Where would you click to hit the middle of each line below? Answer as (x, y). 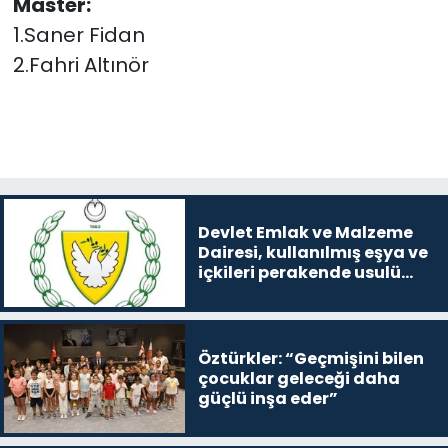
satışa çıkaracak (270, 293)
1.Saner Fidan (78, 35)
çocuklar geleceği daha (298, 378)
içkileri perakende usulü (299, 273)
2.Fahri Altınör (80, 65)
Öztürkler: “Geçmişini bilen (310, 358)
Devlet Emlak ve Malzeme (305, 233)
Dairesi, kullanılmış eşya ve (312, 253)
